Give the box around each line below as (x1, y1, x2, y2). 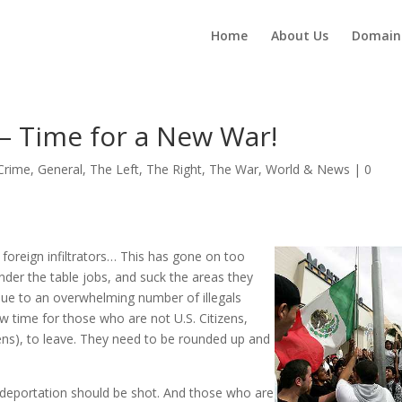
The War (209, 161, 259, 178)
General (38, 161, 83, 178)
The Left (90, 161, 140, 178)
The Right (146, 161, 203, 178)
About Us (270, 27, 328, 44)
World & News (266, 161, 351, 178)
